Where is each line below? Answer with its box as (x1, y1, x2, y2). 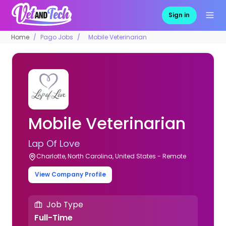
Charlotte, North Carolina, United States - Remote (36, 151, 187, 160)
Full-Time (34, 211, 73, 223)
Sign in (168, 11, 190, 20)
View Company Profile (34, 170, 106, 179)
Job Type (46, 199, 83, 210)
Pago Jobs (40, 32, 74, 41)
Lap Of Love (28, 137, 80, 150)
